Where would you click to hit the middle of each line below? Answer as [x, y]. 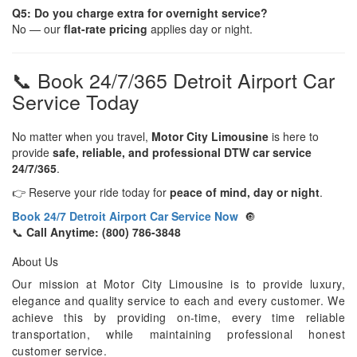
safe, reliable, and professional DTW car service [182, 152]
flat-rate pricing [106, 28]
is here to [294, 136]
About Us [35, 261]
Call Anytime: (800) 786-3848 [104, 231]
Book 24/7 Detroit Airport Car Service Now [125, 216]
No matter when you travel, [82, 136]
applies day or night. [200, 28]
